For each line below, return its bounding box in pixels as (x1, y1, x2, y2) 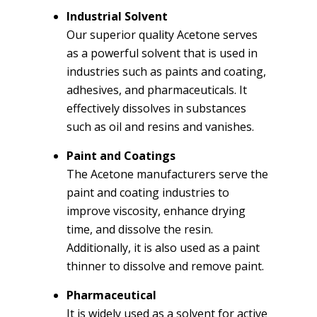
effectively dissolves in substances (67, 100, 246, 116)
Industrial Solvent (67, 8, 168, 24)
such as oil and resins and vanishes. (67, 118, 254, 134)
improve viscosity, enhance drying (67, 202, 246, 219)
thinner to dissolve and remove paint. (67, 258, 264, 274)
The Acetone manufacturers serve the (67, 166, 268, 182)
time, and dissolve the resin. (67, 221, 213, 237)
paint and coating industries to (67, 184, 229, 200)
